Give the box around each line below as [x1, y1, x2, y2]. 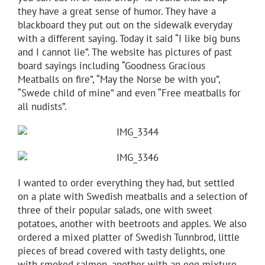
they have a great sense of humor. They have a [18, 4, 216, 18]
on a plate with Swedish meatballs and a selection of [18, 189, 247, 203]
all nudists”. [18, 99, 67, 113]
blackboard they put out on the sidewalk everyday [18, 18, 232, 31]
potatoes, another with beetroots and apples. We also [18, 216, 247, 230]
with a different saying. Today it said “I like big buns [18, 31, 240, 45]
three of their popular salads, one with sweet [18, 203, 212, 216]
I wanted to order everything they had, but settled [18, 176, 234, 189]
